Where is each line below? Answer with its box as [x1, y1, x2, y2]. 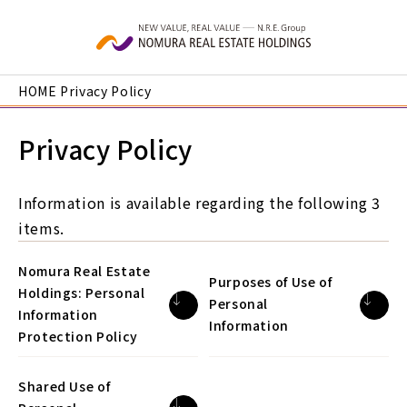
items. [18, 217, 65, 239]
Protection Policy [18, 327, 138, 345]
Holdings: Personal [18, 283, 145, 302]
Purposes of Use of [209, 273, 333, 291]
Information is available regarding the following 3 [18, 192, 382, 213]
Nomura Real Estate [18, 262, 151, 280]
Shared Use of [18, 377, 111, 395]
